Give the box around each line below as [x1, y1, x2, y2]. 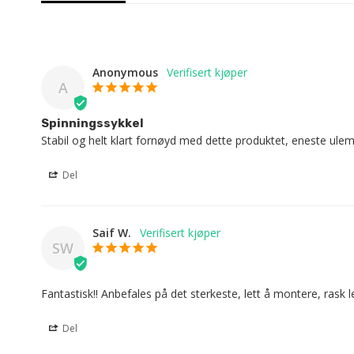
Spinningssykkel [41, 116, 144, 131]
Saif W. [92, 225, 131, 241]
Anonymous [92, 65, 158, 81]
